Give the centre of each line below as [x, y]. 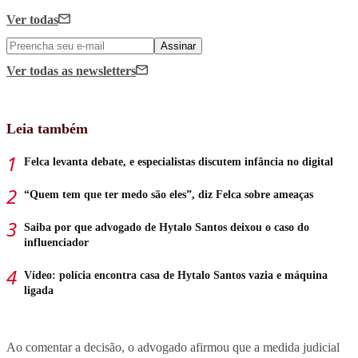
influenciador [56, 243]
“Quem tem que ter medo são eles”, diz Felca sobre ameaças [169, 195]
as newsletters [99, 71]
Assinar [178, 46]
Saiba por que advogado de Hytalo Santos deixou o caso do [167, 228]
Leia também [47, 129]
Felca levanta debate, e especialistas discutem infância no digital [179, 162]
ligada [39, 291]
